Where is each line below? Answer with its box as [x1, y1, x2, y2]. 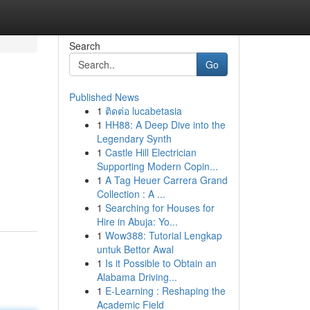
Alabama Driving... [96, 270, 177, 284]
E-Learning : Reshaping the [104, 284, 226, 298]
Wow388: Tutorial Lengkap [104, 228, 222, 242]
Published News [69, 90, 139, 104]
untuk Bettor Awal [96, 242, 174, 256]
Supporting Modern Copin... [96, 159, 218, 173]
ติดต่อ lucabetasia [104, 104, 182, 118]
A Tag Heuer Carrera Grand [104, 173, 228, 187]
